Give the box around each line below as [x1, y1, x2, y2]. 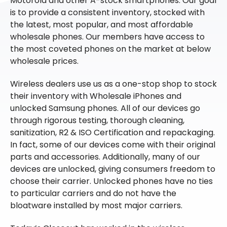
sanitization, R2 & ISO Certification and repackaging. [10, 126, 215, 138]
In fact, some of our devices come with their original [10, 138, 215, 150]
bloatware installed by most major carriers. [10, 199, 182, 211]
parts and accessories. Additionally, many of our [10, 150, 200, 163]
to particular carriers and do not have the [10, 187, 176, 199]
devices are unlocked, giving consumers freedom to [10, 163, 215, 175]
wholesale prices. [10, 55, 79, 67]
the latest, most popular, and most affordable [10, 18, 193, 30]
